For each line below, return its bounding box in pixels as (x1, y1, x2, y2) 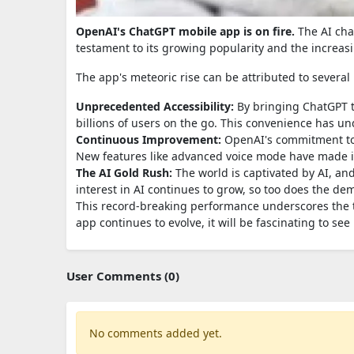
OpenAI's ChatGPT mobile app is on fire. (76, 23, 295, 39)
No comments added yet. (89, 325, 222, 341)
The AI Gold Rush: (76, 164, 172, 180)
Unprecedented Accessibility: (76, 98, 234, 114)
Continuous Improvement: (76, 131, 221, 147)
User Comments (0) (66, 267, 179, 284)
